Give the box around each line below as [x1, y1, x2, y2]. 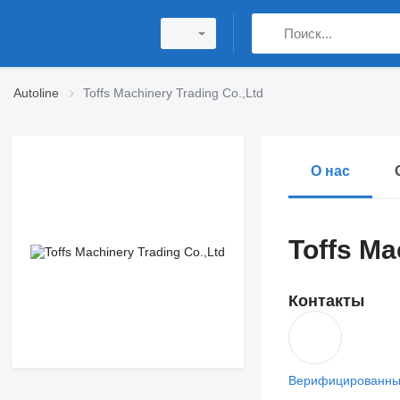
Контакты [287, 292, 364, 310]
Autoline [13, 86, 59, 100]
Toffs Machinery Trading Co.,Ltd [83, 86, 263, 100]
